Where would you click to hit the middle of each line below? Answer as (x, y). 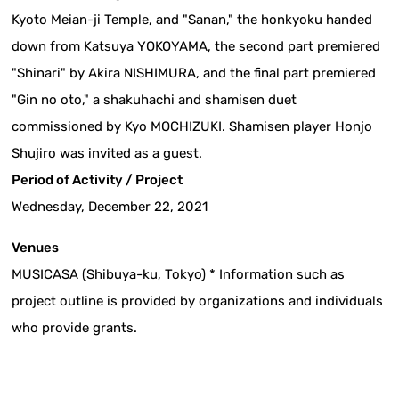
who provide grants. (75, 327)
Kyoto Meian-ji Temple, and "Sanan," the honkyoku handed (192, 19)
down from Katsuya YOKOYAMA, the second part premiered (196, 46)
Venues (36, 247)
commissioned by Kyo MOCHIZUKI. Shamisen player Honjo (192, 126)
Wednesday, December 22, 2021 (110, 206)
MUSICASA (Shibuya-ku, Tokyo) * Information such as (179, 274)
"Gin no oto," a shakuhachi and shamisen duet (155, 99)
